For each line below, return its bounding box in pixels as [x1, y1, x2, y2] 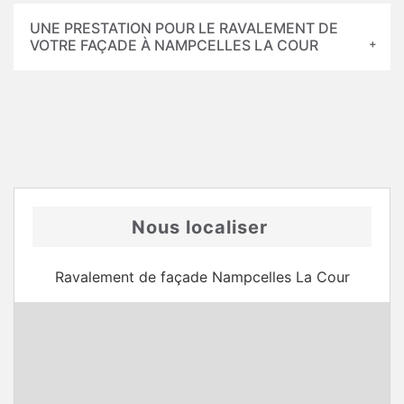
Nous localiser [132, 216, 268, 238]
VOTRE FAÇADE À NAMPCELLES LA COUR [30, 36, 318, 54]
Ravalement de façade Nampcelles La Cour [54, 268, 350, 286]
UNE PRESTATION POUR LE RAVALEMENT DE [30, 19, 338, 37]
